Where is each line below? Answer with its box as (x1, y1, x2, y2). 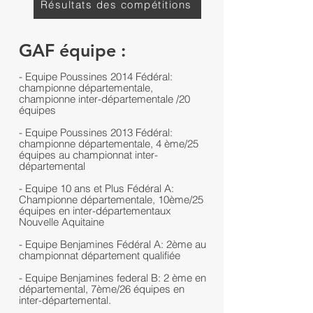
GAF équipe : (19, 40, 126, 61)
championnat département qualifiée (19, 249, 180, 262)
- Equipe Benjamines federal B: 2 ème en (19, 271, 206, 284)
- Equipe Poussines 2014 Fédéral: (19, 70, 173, 83)
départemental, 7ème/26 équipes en (19, 282, 184, 296)
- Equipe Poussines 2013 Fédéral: (19, 126, 173, 139)
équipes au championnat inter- (19, 148, 158, 161)
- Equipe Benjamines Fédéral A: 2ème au (19, 238, 206, 251)
